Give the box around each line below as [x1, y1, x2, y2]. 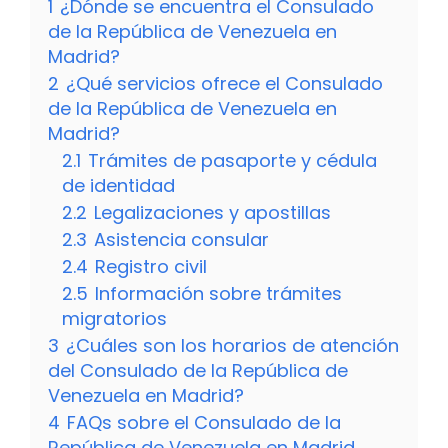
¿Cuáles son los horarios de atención [66, 333, 399, 359]
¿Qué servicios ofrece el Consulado [66, 71, 383, 97]
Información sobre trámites [95, 281, 342, 307]
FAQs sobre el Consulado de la [67, 410, 341, 436]
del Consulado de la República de [48, 358, 348, 384]
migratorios [62, 306, 167, 332]
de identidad [62, 173, 175, 199]
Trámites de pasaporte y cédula [88, 148, 377, 174]
